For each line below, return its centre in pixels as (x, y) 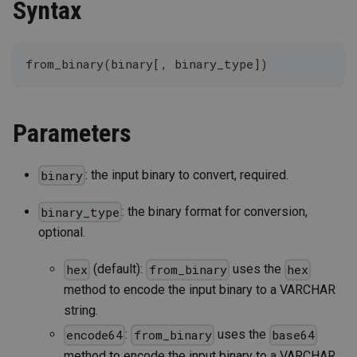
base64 (293, 335)
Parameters (72, 133)
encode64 (95, 335)
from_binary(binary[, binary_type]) (147, 63)
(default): (118, 269)
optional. (62, 233)
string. (81, 311)
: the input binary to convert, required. (187, 175)
